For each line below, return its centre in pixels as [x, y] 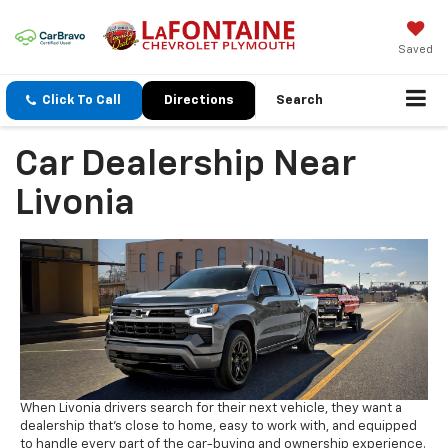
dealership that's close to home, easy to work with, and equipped [218, 426]
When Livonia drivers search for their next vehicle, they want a [211, 408]
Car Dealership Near [185, 165]
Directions [199, 101]
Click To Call [81, 101]
